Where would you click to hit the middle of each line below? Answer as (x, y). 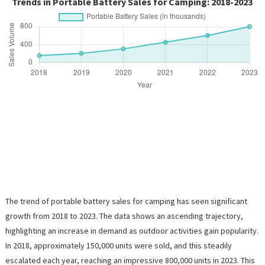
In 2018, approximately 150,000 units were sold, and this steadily (118, 246)
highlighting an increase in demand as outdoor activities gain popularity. (132, 231)
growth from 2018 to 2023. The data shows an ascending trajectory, (124, 216)
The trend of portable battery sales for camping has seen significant (126, 201)
